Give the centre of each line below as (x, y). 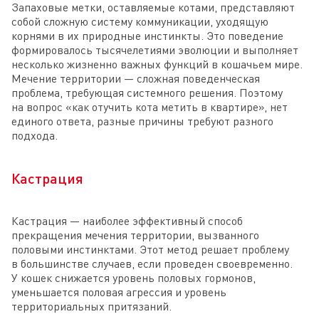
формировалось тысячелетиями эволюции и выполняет (155, 49)
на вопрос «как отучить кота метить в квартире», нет (150, 106)
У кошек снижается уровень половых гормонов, (134, 277)
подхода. (35, 135)
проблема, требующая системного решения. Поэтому (147, 92)
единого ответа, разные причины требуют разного (142, 121)
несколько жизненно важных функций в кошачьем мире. (157, 64)
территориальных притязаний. (91, 306)
